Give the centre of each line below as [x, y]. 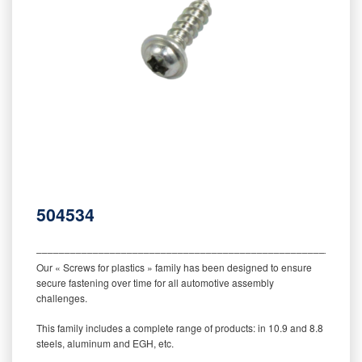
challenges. [62, 297]
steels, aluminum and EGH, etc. [105, 343]
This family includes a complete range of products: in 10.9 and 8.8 [180, 327]
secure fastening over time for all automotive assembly [155, 282]
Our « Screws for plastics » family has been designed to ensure [174, 267]
